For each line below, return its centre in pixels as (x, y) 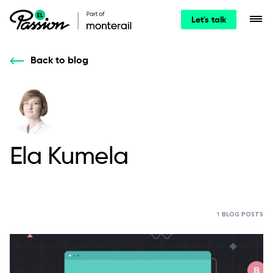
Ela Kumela (69, 157)
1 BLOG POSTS (240, 214)
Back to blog (59, 61)
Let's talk (209, 20)
